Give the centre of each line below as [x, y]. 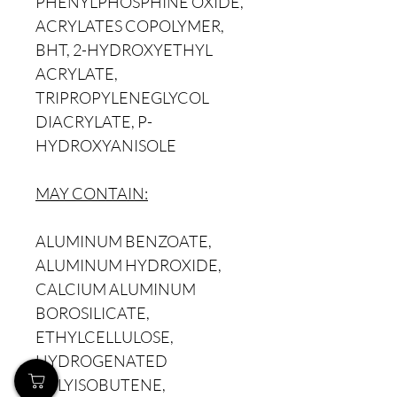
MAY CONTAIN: [92, 193]
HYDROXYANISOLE [106, 145]
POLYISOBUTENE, [101, 385]
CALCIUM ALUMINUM [116, 289]
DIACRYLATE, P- [94, 121]
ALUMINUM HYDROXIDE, [128, 265]
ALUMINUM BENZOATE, [124, 241]
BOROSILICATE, [93, 313]
